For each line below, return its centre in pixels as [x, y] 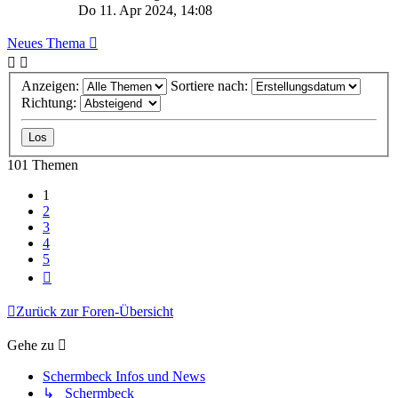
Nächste [73, 275]
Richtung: [51, 103]
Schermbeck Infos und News [124, 377]
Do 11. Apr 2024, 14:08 [145, 10]
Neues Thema [46, 43]
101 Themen [43, 165]
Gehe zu [31, 346]
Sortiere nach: [211, 86]
